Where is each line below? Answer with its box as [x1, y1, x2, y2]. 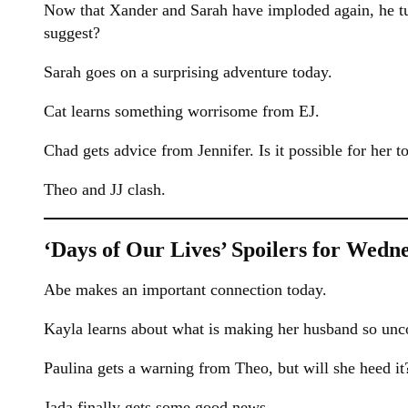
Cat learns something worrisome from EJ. [44, 101, 320, 120]
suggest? [44, 23, 100, 42]
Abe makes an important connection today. [44, 280, 327, 299]
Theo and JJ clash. [44, 179, 166, 199]
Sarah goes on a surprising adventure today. [44, 62, 332, 81]
